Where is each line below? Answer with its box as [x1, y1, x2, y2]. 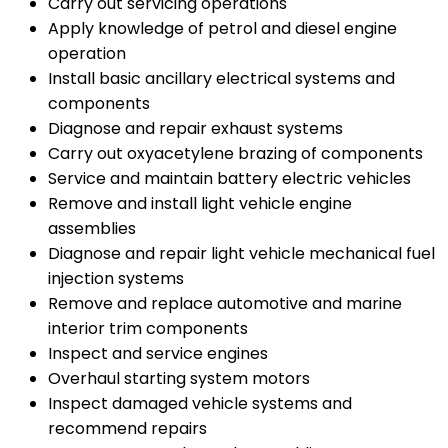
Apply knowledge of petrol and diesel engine [48, 17, 397, 41]
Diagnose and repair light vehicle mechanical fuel [48, 242, 435, 266]
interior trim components [48, 317, 248, 341]
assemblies [48, 217, 136, 241]
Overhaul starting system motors [48, 367, 310, 391]
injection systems [48, 267, 184, 291]
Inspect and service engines [48, 342, 268, 366]
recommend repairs [48, 417, 207, 441]
